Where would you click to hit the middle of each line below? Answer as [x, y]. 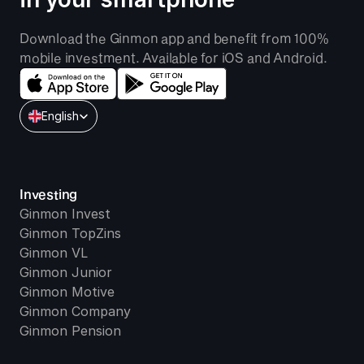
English [60, 115]
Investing [49, 193]
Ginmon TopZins [70, 233]
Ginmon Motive [67, 291]
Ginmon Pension [70, 330]
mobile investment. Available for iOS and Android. [173, 57]
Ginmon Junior [66, 272]
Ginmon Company [75, 311]
